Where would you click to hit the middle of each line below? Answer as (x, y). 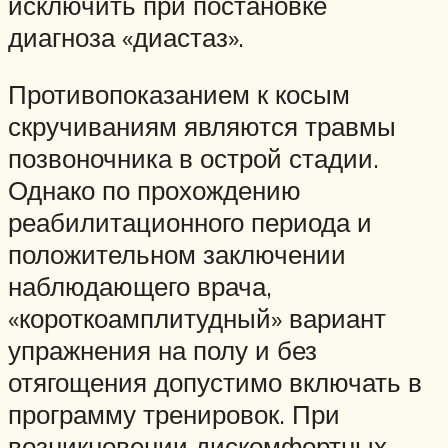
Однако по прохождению (154, 190)
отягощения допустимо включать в (215, 382)
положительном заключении (177, 254)
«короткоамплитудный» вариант (197, 318)
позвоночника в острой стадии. (193, 158)
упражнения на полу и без (162, 350)
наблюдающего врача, (140, 286)
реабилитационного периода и (190, 222)
